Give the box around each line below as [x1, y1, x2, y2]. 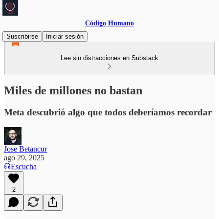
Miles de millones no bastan [4, 84, 142, 97]
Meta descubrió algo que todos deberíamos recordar [4, 107, 212, 117]
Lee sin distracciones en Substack [61, 54, 158, 62]
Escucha [11, 162, 37, 171]
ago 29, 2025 [4, 153, 44, 162]
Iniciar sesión [46, 33, 84, 40]
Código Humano [85, 20, 134, 27]
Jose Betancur [4, 144, 47, 153]
